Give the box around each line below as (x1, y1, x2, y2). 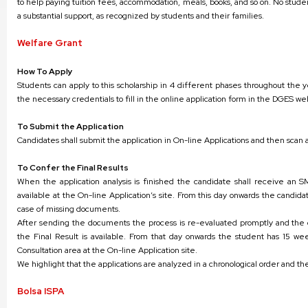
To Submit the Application (17, 121, 124, 132)
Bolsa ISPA (17, 285, 64, 297)
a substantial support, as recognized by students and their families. (17, 10, 264, 21)
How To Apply (17, 66, 73, 77)
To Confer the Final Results (17, 162, 129, 173)
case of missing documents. (17, 203, 120, 214)
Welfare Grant (17, 37, 82, 49)
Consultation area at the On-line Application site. (17, 245, 197, 256)
